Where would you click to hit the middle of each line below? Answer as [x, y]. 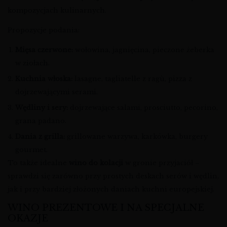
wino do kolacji [96, 163]
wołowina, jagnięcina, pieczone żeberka [144, 50]
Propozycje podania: [44, 30]
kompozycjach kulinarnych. [57, 11]
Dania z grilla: [40, 137]
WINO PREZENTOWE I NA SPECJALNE [106, 208]
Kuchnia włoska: [44, 79]
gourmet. [31, 150]
